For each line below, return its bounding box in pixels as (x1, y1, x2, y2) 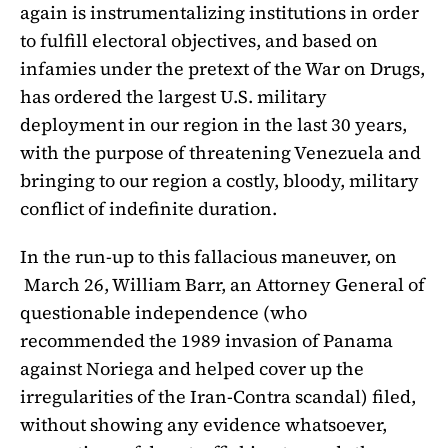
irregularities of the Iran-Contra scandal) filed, (20, 383, 416, 409)
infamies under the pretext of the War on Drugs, (20, 55, 425, 81)
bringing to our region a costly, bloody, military (20, 167, 419, 193)
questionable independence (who (20, 299, 307, 325)
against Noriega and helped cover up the (20, 355, 364, 381)
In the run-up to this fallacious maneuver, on (20, 243, 397, 269)
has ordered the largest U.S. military (20, 83, 327, 109)
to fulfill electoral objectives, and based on (20, 27, 378, 53)
